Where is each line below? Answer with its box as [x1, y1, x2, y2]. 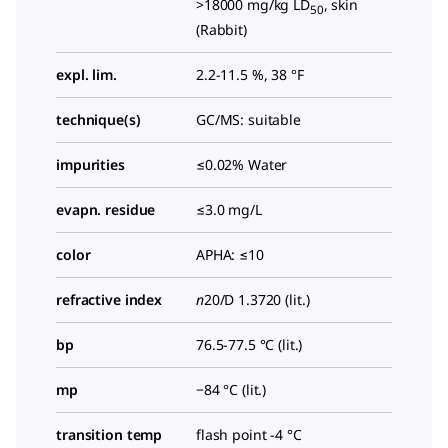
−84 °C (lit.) [196, 379, 267, 399]
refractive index [56, 289, 163, 309]
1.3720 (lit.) [234, 289, 310, 309]
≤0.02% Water [196, 154, 288, 174]
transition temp [56, 424, 163, 444]
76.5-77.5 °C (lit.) [196, 334, 303, 354]
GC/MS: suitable [196, 109, 301, 129]
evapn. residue [56, 199, 156, 219]
